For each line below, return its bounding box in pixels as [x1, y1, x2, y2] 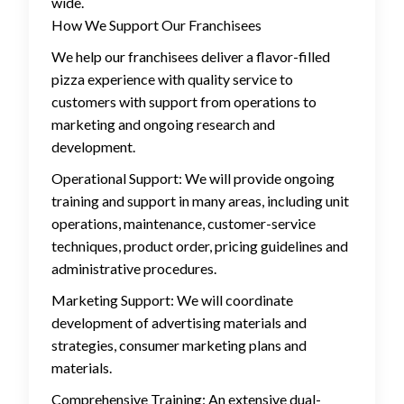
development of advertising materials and [51, 314, 307, 332]
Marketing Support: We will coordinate [51, 291, 293, 309]
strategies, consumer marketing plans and [51, 336, 307, 354]
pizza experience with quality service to [51, 70, 293, 88]
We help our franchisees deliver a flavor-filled [51, 48, 330, 66]
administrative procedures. [51, 260, 216, 278]
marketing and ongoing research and [51, 115, 275, 133]
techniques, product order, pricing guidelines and [51, 237, 348, 255]
